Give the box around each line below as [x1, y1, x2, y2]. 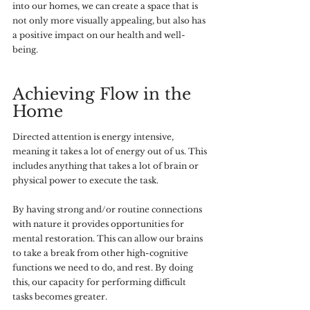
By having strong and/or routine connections [12, 204, 204, 215]
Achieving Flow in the [12, 84, 196, 104]
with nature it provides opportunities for [12, 219, 186, 229]
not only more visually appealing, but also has [12, 15, 208, 26]
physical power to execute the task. [12, 175, 161, 185]
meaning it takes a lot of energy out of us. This [12, 146, 209, 156]
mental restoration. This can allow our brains [12, 233, 205, 244]
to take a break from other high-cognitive [12, 248, 190, 258]
